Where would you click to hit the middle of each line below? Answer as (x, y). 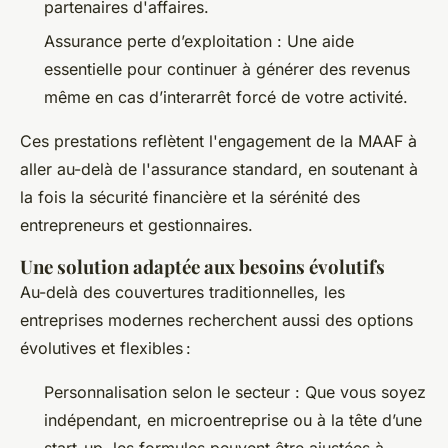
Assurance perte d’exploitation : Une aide (199, 41)
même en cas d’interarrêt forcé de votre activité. (226, 97)
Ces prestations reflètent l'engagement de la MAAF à (218, 141)
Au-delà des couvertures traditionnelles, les (182, 292)
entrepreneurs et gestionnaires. (136, 225)
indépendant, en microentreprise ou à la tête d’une (233, 420)
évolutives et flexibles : (105, 348)
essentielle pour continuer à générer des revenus (227, 69)
